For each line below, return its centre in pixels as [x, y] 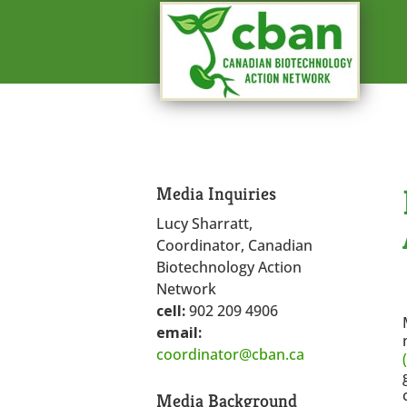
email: [179, 332]
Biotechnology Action [229, 267]
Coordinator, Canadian [235, 245]
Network [187, 288]
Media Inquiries [217, 194]
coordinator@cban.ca [231, 354]
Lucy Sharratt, [205, 223]
